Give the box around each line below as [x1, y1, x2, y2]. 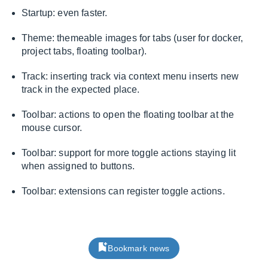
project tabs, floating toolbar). [22, 46, 147, 56]
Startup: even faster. [22, 8, 108, 18]
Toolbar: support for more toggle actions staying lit [22, 148, 236, 158]
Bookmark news [108, 243, 170, 253]
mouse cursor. [22, 123, 83, 133]
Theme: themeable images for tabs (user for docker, [22, 33, 243, 43]
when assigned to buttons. [22, 161, 135, 171]
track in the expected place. [22, 84, 140, 95]
